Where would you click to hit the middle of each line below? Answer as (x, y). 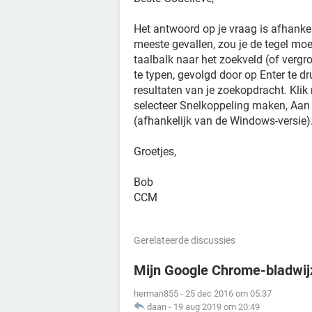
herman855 (156, 294)
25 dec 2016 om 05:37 (228, 294)
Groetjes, (155, 151)
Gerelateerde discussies (185, 240)
